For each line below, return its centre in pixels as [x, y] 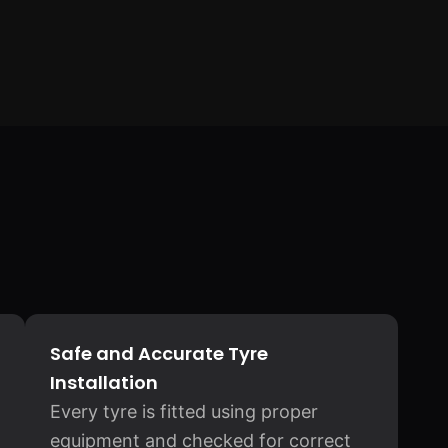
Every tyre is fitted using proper [183, 411]
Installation [103, 382]
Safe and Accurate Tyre [158, 353]
